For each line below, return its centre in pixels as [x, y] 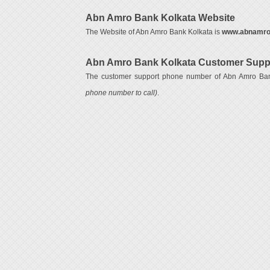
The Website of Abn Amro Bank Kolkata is [153, 32]
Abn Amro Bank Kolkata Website [160, 18]
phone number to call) [121, 93]
